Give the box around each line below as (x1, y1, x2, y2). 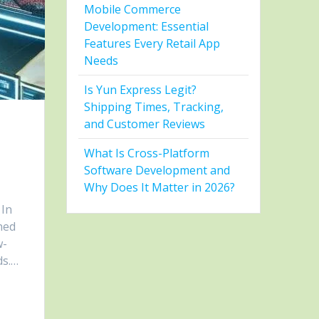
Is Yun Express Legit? (84, 82, 197, 98)
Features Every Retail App (84, 36, 221, 52)
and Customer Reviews (84, 116, 206, 132)
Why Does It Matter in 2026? (84, 179, 236, 196)
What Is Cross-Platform (84, 145, 210, 162)
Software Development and (84, 162, 231, 179)
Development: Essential (84, 19, 209, 35)
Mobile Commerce (84, 1, 182, 18)
